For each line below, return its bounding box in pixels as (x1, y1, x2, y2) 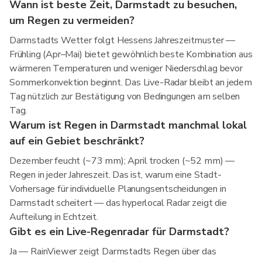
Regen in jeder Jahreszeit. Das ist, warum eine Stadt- (9, 168, 222, 181)
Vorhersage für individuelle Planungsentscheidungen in (9, 182, 226, 195)
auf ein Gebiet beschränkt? (9, 134, 144, 148)
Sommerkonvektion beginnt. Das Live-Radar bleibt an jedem (9, 76, 252, 89)
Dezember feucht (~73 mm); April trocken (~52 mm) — (9, 154, 235, 167)
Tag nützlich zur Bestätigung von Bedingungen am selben (9, 90, 240, 103)
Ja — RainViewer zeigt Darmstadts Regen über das (9, 245, 216, 258)
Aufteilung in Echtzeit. (9, 211, 98, 223)
